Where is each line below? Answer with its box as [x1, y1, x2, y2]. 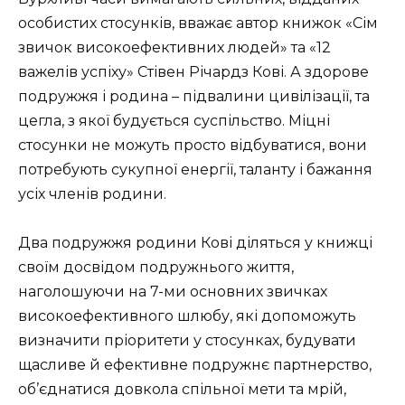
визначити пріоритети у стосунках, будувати [18, 332, 356, 350]
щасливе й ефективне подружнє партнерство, [18, 356, 372, 374]
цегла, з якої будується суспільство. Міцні [18, 111, 330, 129]
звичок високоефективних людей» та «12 [18, 38, 331, 56]
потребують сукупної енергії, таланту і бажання [18, 160, 372, 178]
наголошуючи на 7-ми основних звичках [18, 283, 327, 301]
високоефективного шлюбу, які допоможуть [18, 307, 356, 325]
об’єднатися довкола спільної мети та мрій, [18, 381, 346, 399]
